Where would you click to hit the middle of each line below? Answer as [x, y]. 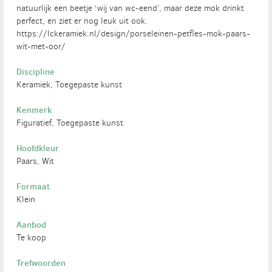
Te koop [32, 238]
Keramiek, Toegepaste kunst [70, 85]
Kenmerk [34, 110]
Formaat [33, 187]
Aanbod [32, 225]
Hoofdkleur [38, 148]
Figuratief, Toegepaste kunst [70, 123]
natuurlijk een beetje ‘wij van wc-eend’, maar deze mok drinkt [131, 8]
